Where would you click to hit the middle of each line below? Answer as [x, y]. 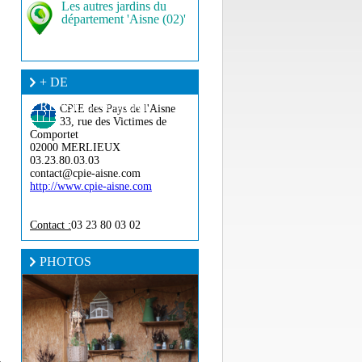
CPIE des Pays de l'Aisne [118, 109]
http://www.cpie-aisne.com [91, 186]
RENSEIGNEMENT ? [99, 106]
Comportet [54, 135]
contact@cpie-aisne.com [85, 173]
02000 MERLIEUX [75, 147]
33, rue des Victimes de [113, 122]
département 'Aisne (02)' [124, 19]
